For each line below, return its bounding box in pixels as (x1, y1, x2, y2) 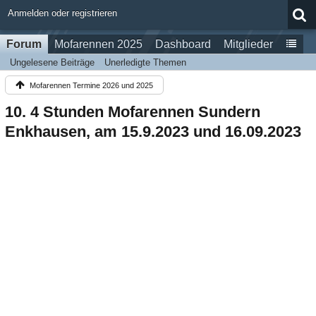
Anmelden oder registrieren (8, 8, 117, 18)
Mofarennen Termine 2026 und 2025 (30, 81, 153, 90)
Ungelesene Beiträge (10, 57, 95, 68)
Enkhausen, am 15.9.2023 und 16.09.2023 (5, 123, 301, 140)
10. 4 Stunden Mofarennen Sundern (5, 103, 260, 121)
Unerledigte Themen (104, 57, 186, 68)
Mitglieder (224, 38, 273, 50)
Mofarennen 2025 (54, 38, 142, 50)
